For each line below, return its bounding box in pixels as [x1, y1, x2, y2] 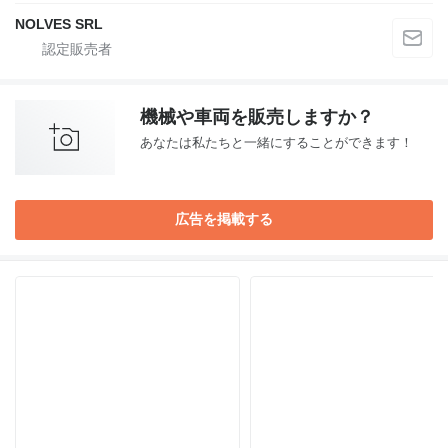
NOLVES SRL [15, 16, 103, 32]
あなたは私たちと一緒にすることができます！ [140, 135, 413, 150]
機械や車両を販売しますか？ [140, 107, 374, 127]
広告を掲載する [175, 211, 273, 227]
